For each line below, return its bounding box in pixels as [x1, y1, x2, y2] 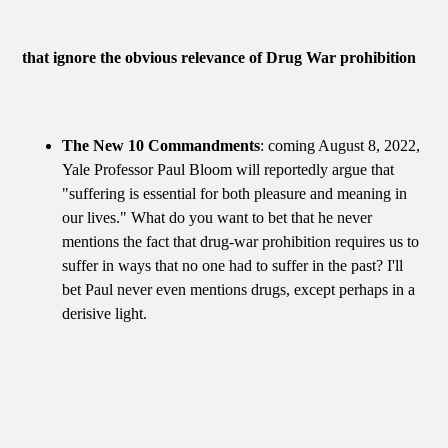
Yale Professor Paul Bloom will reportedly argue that [62, 160, 395, 178]
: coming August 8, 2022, [260, 136, 421, 154]
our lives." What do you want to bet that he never [62, 208, 373, 226]
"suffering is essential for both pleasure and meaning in [62, 184, 408, 202]
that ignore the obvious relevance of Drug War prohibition [22, 48, 417, 66]
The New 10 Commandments [62, 136, 261, 154]
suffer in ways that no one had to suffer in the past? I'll [62, 256, 404, 274]
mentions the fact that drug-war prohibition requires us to [62, 232, 420, 250]
